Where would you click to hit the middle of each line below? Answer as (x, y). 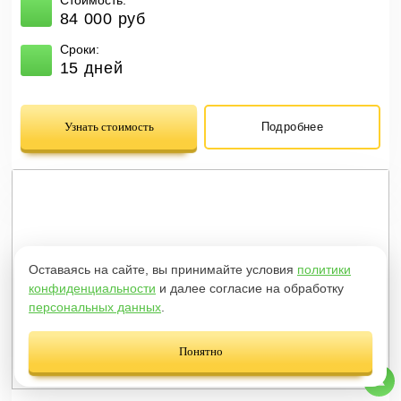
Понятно (200, 351)
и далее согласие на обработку (250, 288)
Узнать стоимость (109, 126)
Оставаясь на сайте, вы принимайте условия (163, 269)
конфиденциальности (92, 288)
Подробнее (292, 127)
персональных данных (95, 307)
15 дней (91, 68)
